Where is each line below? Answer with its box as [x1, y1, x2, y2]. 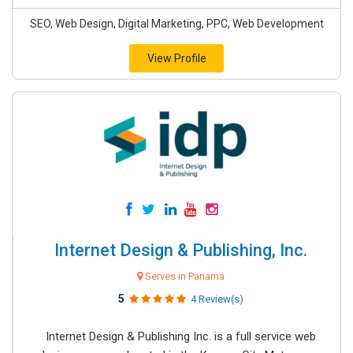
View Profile [147, 52, 206, 65]
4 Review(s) [191, 293, 243, 305]
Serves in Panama [143, 270, 225, 282]
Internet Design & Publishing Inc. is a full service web [46, 329, 316, 344]
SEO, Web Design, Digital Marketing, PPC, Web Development [29, 17, 324, 30]
